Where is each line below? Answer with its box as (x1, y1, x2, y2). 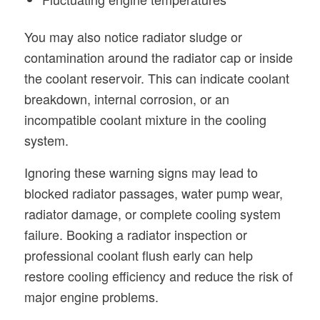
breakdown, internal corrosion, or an (24, 89, 229, 109)
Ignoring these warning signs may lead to (24, 162, 258, 181)
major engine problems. (24, 286, 159, 306)
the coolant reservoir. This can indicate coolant (24, 69, 289, 88)
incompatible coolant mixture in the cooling (24, 110, 266, 129)
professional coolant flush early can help (24, 245, 253, 264)
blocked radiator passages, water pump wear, (24, 183, 283, 202)
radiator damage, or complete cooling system (24, 204, 281, 223)
